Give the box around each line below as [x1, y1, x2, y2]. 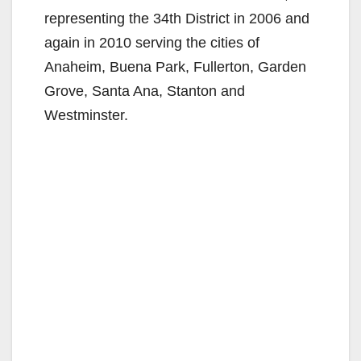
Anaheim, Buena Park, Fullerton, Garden [44, 59, 306, 76]
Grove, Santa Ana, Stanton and [44, 83, 245, 100]
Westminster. [44, 107, 128, 124]
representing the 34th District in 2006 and [44, 10, 309, 27]
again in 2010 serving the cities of [44, 35, 259, 52]
